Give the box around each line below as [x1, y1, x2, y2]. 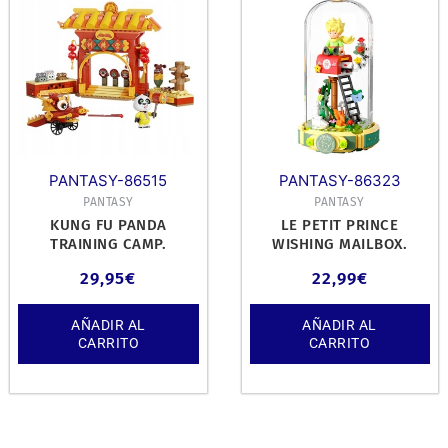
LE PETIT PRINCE [280, 216, 399, 235]
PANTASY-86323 [278, 171, 401, 191]
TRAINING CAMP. [50, 235, 167, 254]
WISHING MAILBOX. [272, 235, 408, 254]
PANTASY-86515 [49, 171, 168, 191]
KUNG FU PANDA [50, 216, 167, 235]
